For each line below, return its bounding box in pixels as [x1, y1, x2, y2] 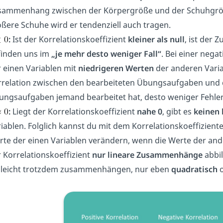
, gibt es [162, 106, 194, 117]
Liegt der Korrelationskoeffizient [10, 106, 135, 117]
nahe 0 [135, 106, 162, 117]
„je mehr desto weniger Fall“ [51, 48, 161, 59]
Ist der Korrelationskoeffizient [10, 33, 126, 45]
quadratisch [171, 163, 218, 175]
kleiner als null [126, 33, 185, 45]
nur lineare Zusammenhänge [92, 149, 203, 160]
